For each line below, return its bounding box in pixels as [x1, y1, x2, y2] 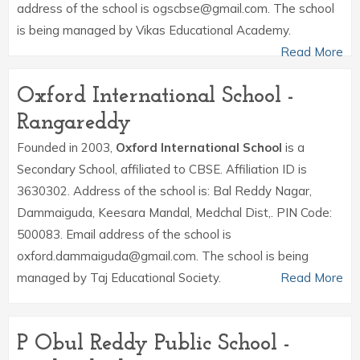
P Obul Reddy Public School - [17, 333, 290, 355]
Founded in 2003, [17, 140, 116, 155]
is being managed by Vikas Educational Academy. [17, 22, 291, 38]
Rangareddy [17, 112, 131, 134]
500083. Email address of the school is [17, 227, 231, 242]
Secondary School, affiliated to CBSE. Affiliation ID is [17, 162, 307, 177]
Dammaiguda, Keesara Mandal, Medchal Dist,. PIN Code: [17, 205, 332, 220]
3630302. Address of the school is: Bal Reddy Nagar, [17, 183, 312, 198]
